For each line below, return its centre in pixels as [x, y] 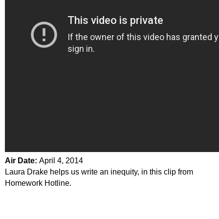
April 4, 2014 [61, 161]
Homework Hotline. [38, 183]
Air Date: [22, 161]
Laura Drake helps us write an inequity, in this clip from [99, 172]
